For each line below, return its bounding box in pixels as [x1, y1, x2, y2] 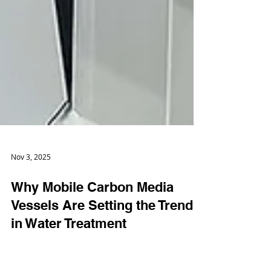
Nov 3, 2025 [11, 206, 51, 216]
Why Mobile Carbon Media [11, 233, 174, 249]
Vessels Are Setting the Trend [11, 252, 193, 267]
